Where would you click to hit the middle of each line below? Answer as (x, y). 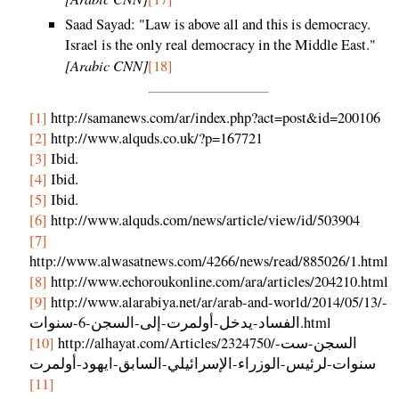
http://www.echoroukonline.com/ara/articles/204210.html (218, 282)
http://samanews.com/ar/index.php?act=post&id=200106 (214, 118)
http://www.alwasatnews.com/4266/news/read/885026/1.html (209, 261)
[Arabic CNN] (106, 65)
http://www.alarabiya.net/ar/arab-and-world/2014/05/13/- (217, 302)
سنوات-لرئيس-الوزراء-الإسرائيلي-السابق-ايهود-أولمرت (203, 364)
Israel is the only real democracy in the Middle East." (220, 45)
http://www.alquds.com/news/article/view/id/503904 (204, 220)
